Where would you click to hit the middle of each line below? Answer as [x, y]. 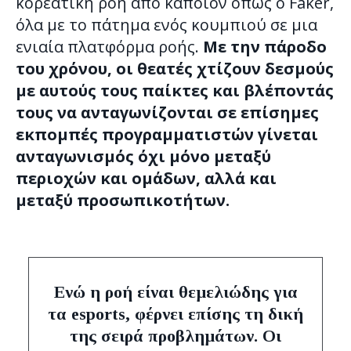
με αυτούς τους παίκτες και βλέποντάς [175, 91]
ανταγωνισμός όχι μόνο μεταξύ [143, 157]
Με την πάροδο [265, 47]
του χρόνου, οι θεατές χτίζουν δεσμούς [175, 69]
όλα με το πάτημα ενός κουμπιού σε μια [166, 25]
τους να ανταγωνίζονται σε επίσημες [167, 113]
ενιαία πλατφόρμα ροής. [109, 47]
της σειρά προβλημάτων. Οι [175, 336]
